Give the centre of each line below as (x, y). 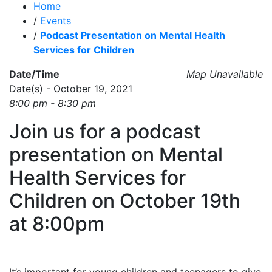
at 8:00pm (57, 224)
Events (56, 21)
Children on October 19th (125, 201)
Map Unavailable (225, 74)
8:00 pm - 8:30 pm (53, 104)
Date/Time (34, 74)
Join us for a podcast (105, 132)
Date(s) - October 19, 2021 (71, 89)
